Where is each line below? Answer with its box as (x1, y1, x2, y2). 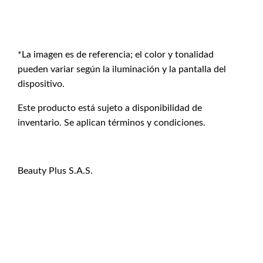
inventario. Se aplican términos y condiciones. (18, 118, 205, 127)
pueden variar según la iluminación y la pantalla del (18, 65, 226, 74)
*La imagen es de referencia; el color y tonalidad (18, 50, 214, 59)
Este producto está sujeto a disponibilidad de (18, 103, 202, 113)
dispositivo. (18, 79, 65, 89)
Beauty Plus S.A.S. (18, 166, 93, 176)
